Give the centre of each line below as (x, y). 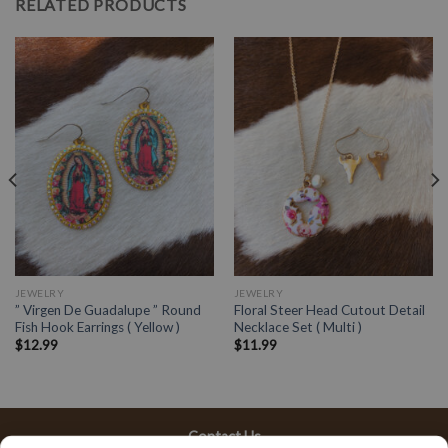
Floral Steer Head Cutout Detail (329, 309)
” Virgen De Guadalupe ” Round (107, 309)
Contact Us (224, 437)
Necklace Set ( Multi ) (297, 326)
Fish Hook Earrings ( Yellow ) (97, 326)
